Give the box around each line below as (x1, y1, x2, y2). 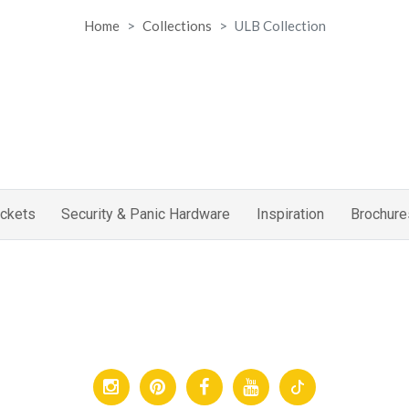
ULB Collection (234, 16, 326, 34)
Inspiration (257, 205, 325, 223)
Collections (142, 16, 212, 34)
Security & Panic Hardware (61, 205, 231, 223)
